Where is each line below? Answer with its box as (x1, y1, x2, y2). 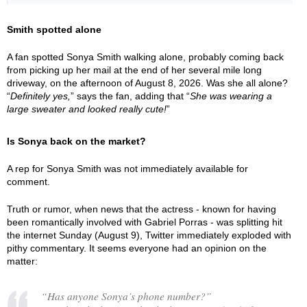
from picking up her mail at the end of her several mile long (7, 64, 262, 75)
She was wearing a (190, 90, 272, 101)
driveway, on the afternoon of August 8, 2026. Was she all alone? (7, 77, 288, 88)
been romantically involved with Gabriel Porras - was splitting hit (7, 217, 282, 228)
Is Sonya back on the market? (7, 136, 146, 147)
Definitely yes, (10, 90, 71, 101)
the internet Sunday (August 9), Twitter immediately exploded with (7, 230, 291, 241)
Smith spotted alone (7, 24, 101, 35)
